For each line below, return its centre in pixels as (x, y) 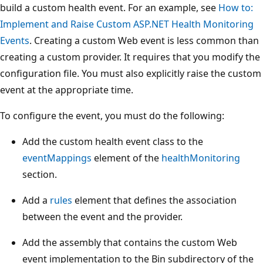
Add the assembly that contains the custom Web (130, 242)
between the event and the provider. (102, 216)
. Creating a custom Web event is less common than (144, 40)
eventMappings (57, 158)
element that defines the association (154, 200)
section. (40, 174)
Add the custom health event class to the (113, 141)
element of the (127, 158)
